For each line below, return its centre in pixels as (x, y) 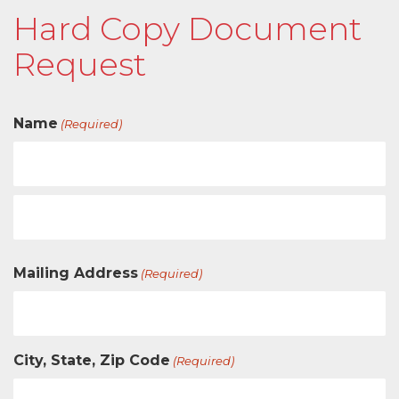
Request (80, 64)
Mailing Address (76, 273)
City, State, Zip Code (92, 360)
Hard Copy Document (187, 28)
